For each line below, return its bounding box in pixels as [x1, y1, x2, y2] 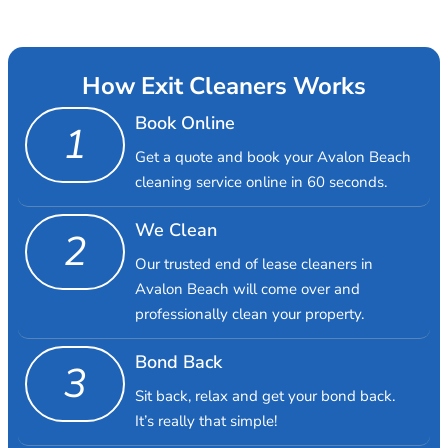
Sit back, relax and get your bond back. [134, 385, 395, 406]
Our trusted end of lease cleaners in [134, 253, 373, 274]
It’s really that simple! [134, 410, 277, 431]
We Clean [134, 217, 217, 242]
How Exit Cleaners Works [82, 69, 366, 102]
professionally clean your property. [134, 303, 364, 324]
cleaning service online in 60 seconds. [134, 171, 387, 192]
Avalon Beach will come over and [134, 278, 360, 299]
